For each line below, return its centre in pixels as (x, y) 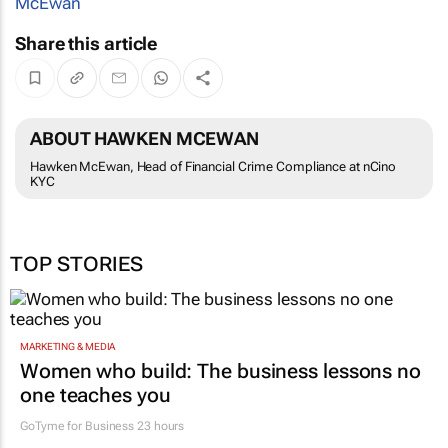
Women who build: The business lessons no (220, 370)
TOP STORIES (76, 264)
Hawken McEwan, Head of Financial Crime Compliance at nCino (213, 167)
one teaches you (95, 394)
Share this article (86, 43)
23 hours (159, 425)
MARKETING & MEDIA (68, 346)
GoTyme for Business (77, 425)
